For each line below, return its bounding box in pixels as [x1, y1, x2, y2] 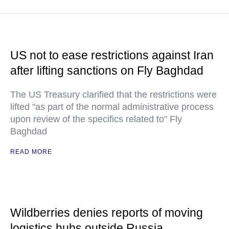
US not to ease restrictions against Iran [10, 49, 214, 62]
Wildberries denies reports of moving [10, 206, 203, 219]
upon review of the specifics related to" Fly [10, 114, 182, 124]
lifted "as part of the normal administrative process [10, 102, 214, 112]
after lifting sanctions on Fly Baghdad [10, 64, 203, 77]
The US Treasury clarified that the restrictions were [10, 89, 217, 100]
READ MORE [10, 148, 52, 155]
